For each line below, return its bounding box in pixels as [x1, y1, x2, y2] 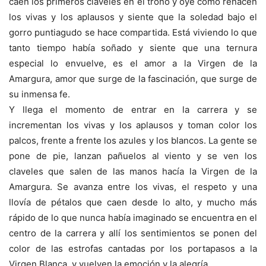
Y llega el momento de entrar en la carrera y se [9, 104, 257, 116]
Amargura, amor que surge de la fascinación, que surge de [9, 73, 257, 85]
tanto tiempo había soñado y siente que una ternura [9, 42, 257, 54]
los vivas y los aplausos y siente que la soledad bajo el [9, 11, 257, 23]
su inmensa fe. [9, 88, 70, 100]
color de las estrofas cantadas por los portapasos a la [9, 243, 257, 255]
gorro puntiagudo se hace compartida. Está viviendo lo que [9, 27, 257, 39]
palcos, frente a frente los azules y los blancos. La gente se [9, 135, 257, 147]
